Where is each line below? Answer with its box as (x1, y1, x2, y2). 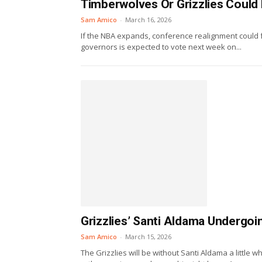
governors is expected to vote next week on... (81, 42, 242, 53)
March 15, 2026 (125, 232, 171, 241)
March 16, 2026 (125, 15, 171, 25)
